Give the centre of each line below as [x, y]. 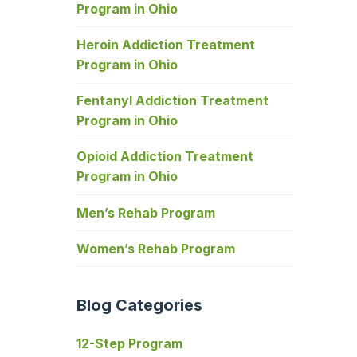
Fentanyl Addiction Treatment [173, 101]
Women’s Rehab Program [156, 248]
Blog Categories [139, 306]
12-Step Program [129, 344]
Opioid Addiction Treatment [165, 157]
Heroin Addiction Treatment [166, 45]
